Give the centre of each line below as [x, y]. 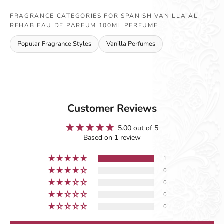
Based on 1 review [112, 138]
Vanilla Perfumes [131, 44]
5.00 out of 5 [138, 128]
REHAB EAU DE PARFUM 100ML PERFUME [84, 26]
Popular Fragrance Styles [54, 44]
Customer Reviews [112, 109]
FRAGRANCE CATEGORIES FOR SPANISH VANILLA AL [104, 16]
